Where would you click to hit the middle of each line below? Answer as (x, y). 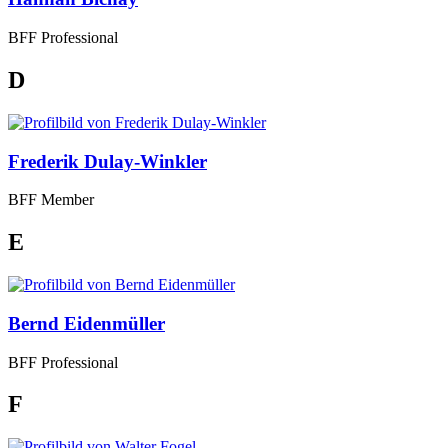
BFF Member (51, 200)
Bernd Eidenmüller (86, 323)
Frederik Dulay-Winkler (107, 161)
